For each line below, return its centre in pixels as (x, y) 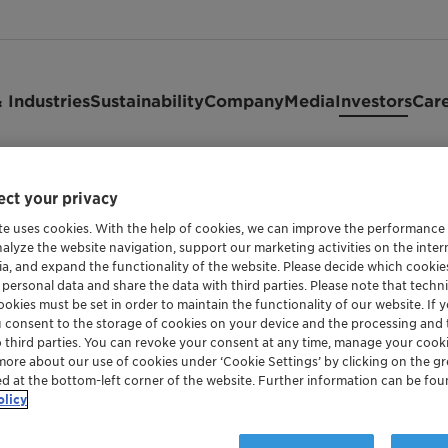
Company (244, 100)
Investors (373, 100)
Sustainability (147, 100)
